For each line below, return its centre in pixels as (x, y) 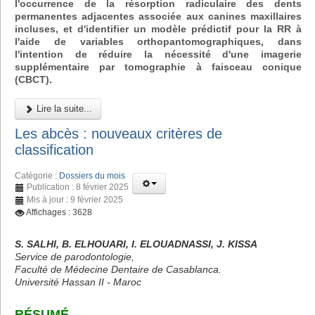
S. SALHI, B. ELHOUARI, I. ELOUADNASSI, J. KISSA (136, 244)
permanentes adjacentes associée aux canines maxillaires (158, 16)
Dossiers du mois (92, 176)
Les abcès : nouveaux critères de (118, 134)
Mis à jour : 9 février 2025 (75, 200)
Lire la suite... (63, 108)
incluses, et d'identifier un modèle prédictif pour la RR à (158, 28)
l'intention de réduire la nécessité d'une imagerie (158, 54)
